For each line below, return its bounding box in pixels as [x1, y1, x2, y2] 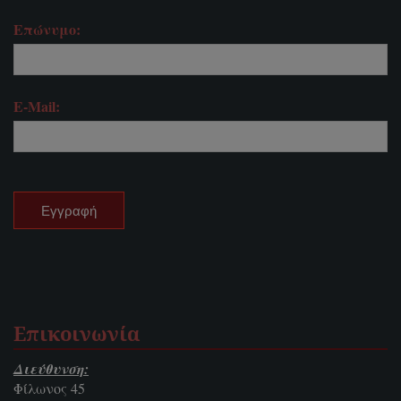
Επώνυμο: [13, 19, 81, 40]
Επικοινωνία [13, 320, 140, 349]
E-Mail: [13, 96, 60, 117]
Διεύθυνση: [13, 359, 89, 380]
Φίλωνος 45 [13, 379, 85, 398]
